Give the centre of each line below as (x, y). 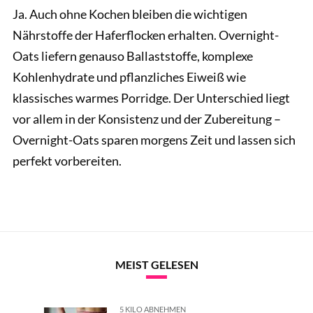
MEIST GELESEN (156, 264)
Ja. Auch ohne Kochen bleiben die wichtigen (130, 14)
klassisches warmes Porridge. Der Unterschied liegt (151, 98)
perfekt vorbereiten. (67, 161)
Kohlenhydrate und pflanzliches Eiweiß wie (129, 77)
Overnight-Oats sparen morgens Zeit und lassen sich (154, 140)
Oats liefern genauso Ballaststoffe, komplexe (133, 56)
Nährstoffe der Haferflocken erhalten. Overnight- (146, 35)
